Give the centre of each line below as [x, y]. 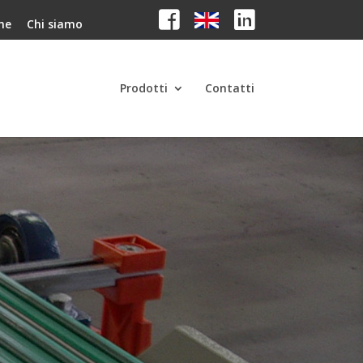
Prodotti [143, 88]
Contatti [229, 88]
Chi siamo [54, 23]
